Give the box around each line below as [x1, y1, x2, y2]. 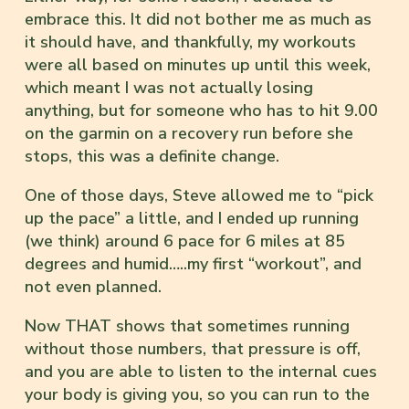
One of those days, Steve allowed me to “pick [25, 184, 373, 206]
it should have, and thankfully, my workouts [25, 30, 356, 53]
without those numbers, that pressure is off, [25, 337, 361, 360]
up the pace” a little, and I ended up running [25, 206, 359, 229]
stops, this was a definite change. [25, 144, 279, 167]
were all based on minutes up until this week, [25, 53, 371, 76]
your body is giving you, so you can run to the [25, 383, 370, 405]
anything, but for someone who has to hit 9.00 [25, 99, 378, 121]
